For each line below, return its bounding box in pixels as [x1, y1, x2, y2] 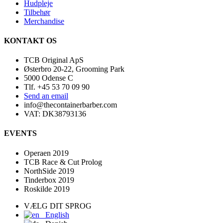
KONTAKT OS [4, 36, 57, 45]
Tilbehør [24, 7, 50, 16]
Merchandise [24, 16, 64, 25]
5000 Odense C [24, 74, 73, 83]
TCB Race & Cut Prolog [24, 157, 102, 166]
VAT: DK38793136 [24, 110, 86, 118]
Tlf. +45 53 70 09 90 [24, 83, 90, 92]
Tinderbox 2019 [24, 175, 74, 184]
